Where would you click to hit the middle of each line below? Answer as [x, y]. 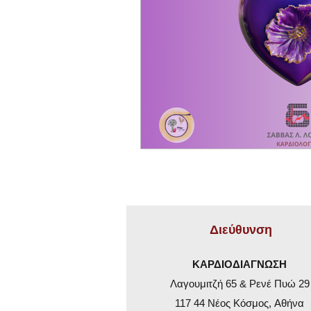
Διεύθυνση [241, 229]
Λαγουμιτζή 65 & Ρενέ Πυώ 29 [239, 284]
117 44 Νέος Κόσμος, [225, 303]
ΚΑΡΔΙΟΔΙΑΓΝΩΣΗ [239, 264]
